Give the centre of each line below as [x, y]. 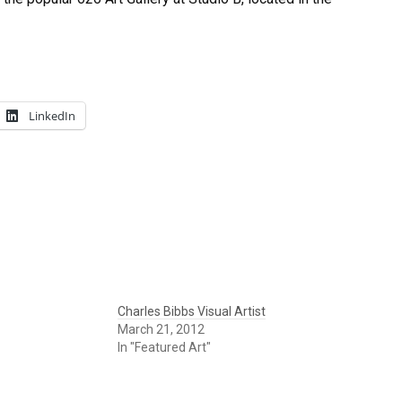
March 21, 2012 [161, 329]
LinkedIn [52, 115]
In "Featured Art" [164, 347]
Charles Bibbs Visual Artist [191, 311]
